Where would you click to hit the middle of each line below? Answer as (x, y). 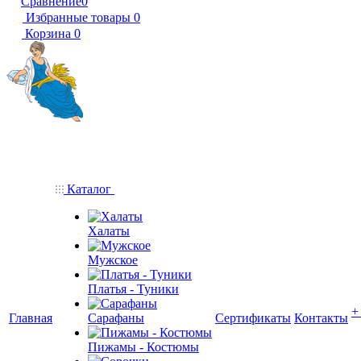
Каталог (89, 189)
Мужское (113, 260)
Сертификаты (253, 318)
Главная (31, 318)
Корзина (48, 33)
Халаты (109, 231)
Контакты (321, 318)
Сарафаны (116, 318)
